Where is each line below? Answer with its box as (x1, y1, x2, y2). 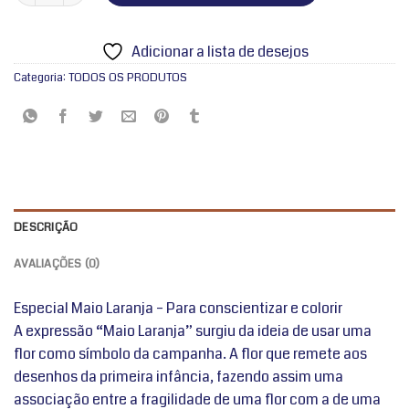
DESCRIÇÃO (14, 218, 79, 236)
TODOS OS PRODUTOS (68, 68, 187, 86)
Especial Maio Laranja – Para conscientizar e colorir (14, 297, 342, 319)
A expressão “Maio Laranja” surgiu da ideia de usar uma (14, 320, 372, 341)
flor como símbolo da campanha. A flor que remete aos (14, 342, 367, 364)
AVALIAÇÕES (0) (14, 255, 100, 272)
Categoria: (14, 68, 68, 86)
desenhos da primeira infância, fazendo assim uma (14, 365, 343, 387)
